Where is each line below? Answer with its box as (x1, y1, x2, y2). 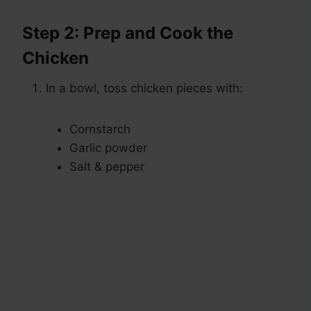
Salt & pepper (69, 160, 144, 174)
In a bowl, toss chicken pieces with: (46, 81, 243, 96)
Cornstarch (69, 122, 131, 137)
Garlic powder (69, 141, 147, 155)
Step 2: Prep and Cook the (22, 23, 233, 44)
